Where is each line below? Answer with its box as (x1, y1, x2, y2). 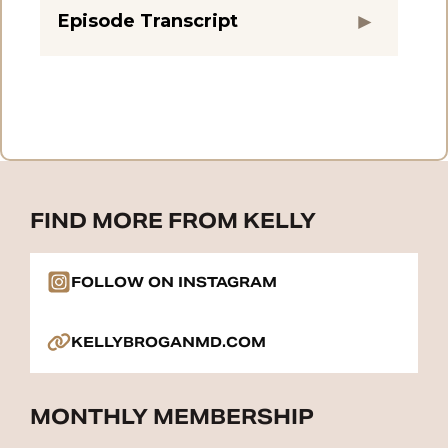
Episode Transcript (58, 9, 238, 32)
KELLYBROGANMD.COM (71, 333, 266, 352)
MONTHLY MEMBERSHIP (30, 404, 314, 431)
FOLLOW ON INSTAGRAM (71, 273, 277, 292)
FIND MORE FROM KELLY (30, 208, 316, 235)
